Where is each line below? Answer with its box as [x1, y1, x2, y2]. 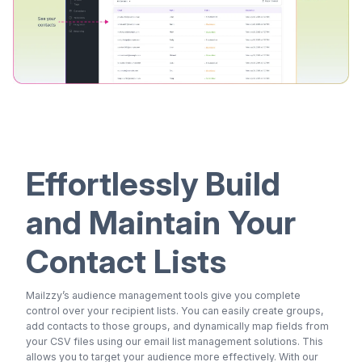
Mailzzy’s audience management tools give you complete [26, 288, 301, 301]
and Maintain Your [26, 202, 296, 242]
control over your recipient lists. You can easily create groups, [26, 304, 324, 317]
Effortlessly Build [26, 163, 280, 204]
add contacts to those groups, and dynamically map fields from [26, 319, 329, 332]
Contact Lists [26, 241, 226, 281]
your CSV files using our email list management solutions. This [26, 335, 323, 347]
